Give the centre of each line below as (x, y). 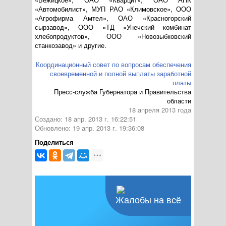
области (179, 101)
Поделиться (54, 142)
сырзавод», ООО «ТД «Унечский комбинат (113, 27)
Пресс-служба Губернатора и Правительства (123, 92)
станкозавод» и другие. (71, 45)
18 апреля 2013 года (160, 110)
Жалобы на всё (148, 200)
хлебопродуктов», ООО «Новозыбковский (113, 36)
